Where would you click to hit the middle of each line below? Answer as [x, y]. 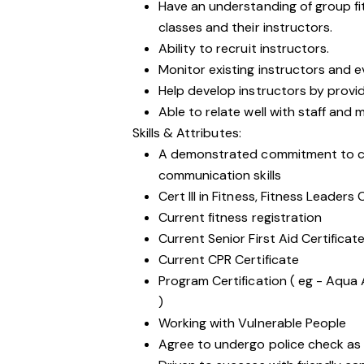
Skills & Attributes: [187, 133]
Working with [199, 323]
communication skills [220, 175]
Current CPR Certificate [229, 260]
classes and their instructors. [245, 27]
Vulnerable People [292, 323]
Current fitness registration [242, 217]
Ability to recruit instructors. [244, 48]
